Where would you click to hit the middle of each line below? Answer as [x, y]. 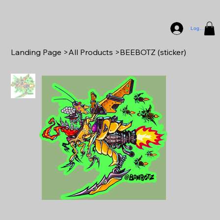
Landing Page [36, 52]
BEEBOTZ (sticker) [153, 52]
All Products [91, 52]
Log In [198, 28]
